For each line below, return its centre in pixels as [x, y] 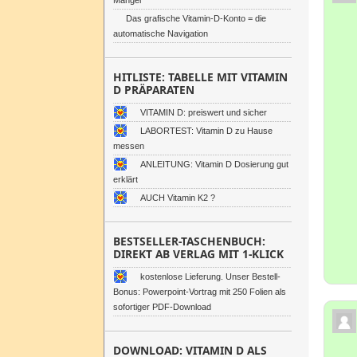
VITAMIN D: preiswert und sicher [204, 112]
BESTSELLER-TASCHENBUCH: [189, 241]
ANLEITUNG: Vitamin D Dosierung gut [214, 164]
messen [129, 146]
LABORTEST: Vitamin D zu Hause [206, 131]
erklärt [126, 179]
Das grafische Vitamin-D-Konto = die [196, 18]
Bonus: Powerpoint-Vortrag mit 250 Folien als [200, 292]
